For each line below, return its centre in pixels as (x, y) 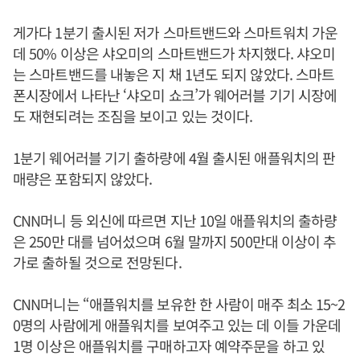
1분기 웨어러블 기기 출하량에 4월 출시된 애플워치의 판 (174, 157)
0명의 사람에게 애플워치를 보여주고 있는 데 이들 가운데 (177, 325)
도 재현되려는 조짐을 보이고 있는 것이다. (133, 116)
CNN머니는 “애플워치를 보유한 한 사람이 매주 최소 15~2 (179, 304)
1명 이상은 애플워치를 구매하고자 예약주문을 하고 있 (169, 346)
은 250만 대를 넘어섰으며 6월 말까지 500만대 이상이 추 (175, 241)
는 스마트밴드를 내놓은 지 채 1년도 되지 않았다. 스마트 (174, 74)
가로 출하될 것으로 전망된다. (97, 262)
